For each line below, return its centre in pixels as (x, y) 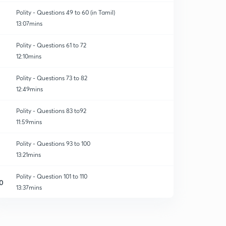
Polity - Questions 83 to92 (51, 111)
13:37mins (29, 187)
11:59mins (29, 122)
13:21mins (29, 155)
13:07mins (29, 23)
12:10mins (29, 56)
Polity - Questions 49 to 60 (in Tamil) (66, 12)
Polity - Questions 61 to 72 (51, 45)
